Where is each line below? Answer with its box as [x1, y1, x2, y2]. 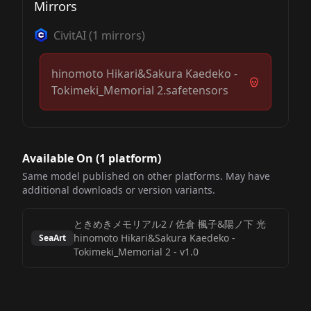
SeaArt [39, 232, 66, 244]
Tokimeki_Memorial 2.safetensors [51, 83, 228, 98]
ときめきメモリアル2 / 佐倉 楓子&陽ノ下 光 [74, 217, 266, 230]
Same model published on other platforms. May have [22, 169, 270, 183]
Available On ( [22, 151, 99, 166]
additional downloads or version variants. [22, 183, 215, 196]
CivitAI [53, 28, 86, 43]
